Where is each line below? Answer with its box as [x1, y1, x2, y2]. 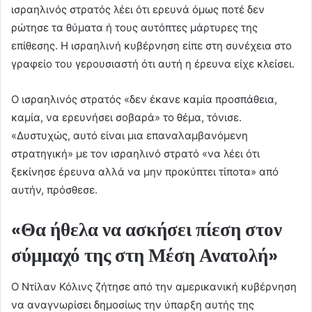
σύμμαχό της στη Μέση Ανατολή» [11, 242, 278, 269]
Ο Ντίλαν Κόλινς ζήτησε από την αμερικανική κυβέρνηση [11, 279, 297, 293]
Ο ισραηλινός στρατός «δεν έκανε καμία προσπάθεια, [11, 93, 277, 107]
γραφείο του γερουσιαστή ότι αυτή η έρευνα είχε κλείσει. [11, 57, 295, 71]
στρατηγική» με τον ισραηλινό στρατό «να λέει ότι [11, 147, 260, 161]
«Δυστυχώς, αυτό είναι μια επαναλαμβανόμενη [11, 129, 248, 143]
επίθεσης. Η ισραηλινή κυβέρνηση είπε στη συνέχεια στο [11, 39, 292, 53]
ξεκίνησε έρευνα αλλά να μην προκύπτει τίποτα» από [11, 165, 279, 179]
